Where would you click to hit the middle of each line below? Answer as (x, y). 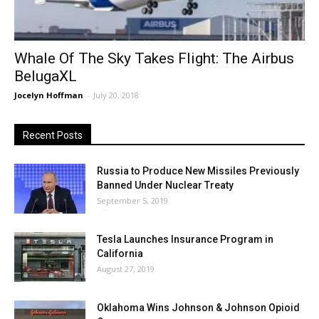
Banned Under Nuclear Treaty (165, 185)
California (120, 254)
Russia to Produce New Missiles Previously (198, 171)
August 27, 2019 (126, 269)
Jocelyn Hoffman (49, 95)
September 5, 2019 (132, 201)
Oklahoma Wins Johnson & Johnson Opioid (198, 308)
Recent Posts (53, 136)
